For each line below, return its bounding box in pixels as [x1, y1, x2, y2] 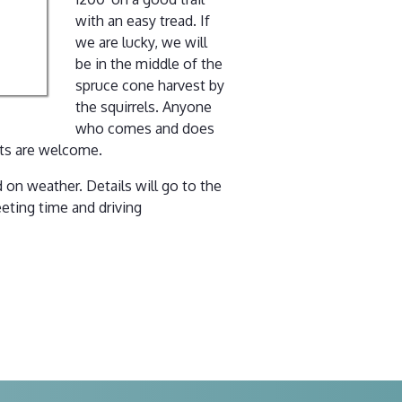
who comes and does [75, 118, 214, 137]
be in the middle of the [75, 54, 223, 73]
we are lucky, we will [75, 32, 207, 51]
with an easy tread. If [75, 11, 210, 30]
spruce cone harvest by [75, 75, 224, 94]
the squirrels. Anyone [75, 97, 212, 116]
